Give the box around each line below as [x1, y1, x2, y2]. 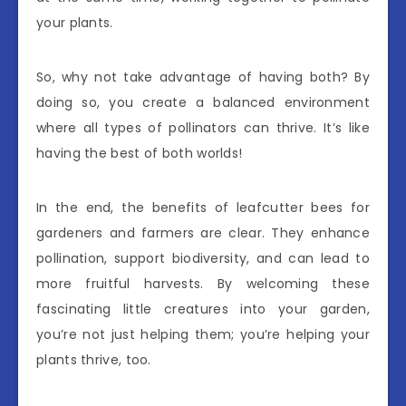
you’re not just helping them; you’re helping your [36, 324, 370, 343]
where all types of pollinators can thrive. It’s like [36, 118, 370, 137]
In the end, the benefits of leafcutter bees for [36, 198, 370, 217]
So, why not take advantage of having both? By [36, 67, 370, 86]
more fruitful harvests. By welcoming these [36, 274, 370, 293]
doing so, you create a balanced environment [36, 92, 370, 111]
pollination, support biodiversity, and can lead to [36, 248, 370, 267]
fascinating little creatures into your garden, [36, 299, 370, 318]
